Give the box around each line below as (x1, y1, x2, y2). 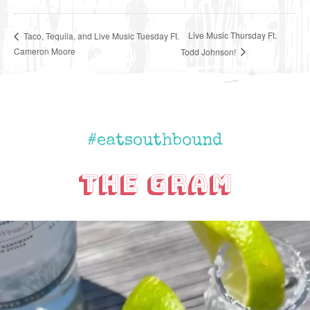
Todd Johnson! (181, 45, 239, 57)
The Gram (78, 167, 232, 201)
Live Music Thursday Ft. (188, 29, 277, 42)
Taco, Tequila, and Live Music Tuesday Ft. (21, 29, 179, 42)
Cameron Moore (14, 44, 75, 57)
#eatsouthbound (88, 133, 222, 150)
